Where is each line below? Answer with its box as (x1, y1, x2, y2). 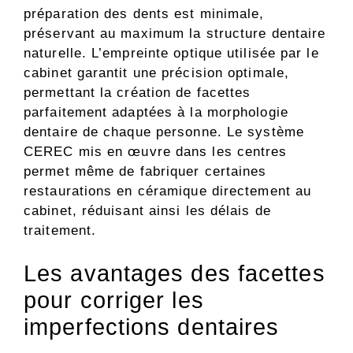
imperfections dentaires (24, 314, 280, 340)
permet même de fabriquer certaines (24, 163, 267, 179)
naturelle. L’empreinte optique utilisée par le (24, 45, 319, 61)
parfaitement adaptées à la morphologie (24, 104, 288, 120)
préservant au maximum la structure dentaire (24, 25, 326, 41)
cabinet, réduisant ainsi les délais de (24, 203, 271, 218)
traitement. (24, 222, 97, 238)
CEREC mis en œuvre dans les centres (24, 143, 288, 159)
